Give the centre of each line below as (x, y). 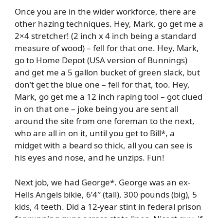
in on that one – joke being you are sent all (97, 109)
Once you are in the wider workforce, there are (105, 12)
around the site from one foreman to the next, (105, 121)
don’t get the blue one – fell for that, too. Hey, (102, 85)
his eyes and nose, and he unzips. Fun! (90, 158)
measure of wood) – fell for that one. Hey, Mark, (107, 48)
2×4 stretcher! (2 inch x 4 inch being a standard (105, 36)
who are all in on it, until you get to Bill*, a (95, 133)
